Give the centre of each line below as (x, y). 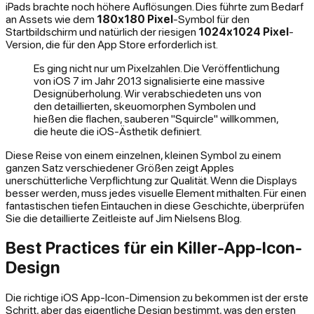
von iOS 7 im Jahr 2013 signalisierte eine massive (149, 80)
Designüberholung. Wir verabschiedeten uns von (148, 93)
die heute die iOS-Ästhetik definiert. (118, 131)
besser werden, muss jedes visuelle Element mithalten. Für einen (156, 192)
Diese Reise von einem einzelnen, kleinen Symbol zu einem (143, 155)
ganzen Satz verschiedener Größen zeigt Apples (120, 167)
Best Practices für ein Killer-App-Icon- (154, 248)
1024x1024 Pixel (244, 31)
